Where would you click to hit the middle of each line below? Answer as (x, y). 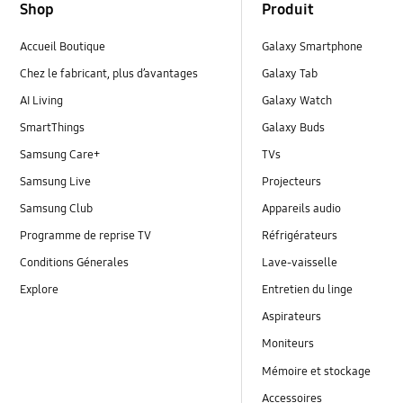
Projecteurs (292, 182)
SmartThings (53, 127)
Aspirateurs (292, 317)
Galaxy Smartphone (313, 46)
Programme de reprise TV (86, 236)
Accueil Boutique (63, 46)
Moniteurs (288, 344)
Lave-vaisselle (300, 263)
